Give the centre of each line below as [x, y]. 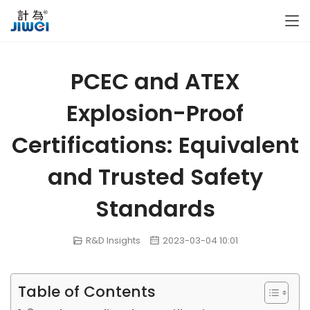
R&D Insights [113, 240]
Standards [155, 209]
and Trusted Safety [155, 177]
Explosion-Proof [155, 113]
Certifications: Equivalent [155, 145]
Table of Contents [87, 292]
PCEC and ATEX [155, 81]
